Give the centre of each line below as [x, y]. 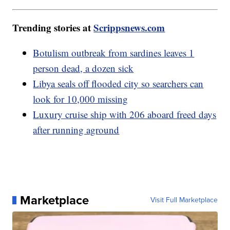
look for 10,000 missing [81, 99]
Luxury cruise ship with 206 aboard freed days [125, 114]
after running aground [76, 129]
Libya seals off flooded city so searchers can [118, 83]
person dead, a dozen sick [83, 68]
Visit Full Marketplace [184, 200]
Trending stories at [53, 27]
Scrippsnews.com [129, 27]
